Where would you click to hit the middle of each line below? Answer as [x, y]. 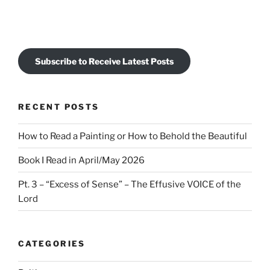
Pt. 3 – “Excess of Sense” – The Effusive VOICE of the [130, 184]
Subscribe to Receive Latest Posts [104, 61]
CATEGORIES [52, 244]
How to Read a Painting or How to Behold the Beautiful [133, 136]
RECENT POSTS [59, 106]
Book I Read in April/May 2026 [81, 160]
